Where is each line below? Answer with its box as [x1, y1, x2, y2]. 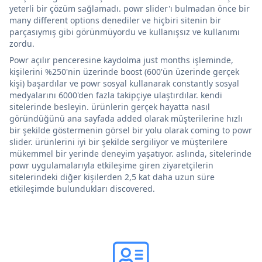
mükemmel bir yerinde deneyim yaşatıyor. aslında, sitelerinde [9, 147, 251, 159]
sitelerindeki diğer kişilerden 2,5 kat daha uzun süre [9, 171, 215, 182]
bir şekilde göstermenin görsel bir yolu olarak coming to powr [9, 124, 252, 136]
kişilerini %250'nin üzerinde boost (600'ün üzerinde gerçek [9, 65, 239, 77]
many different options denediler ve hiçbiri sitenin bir [9, 14, 221, 26]
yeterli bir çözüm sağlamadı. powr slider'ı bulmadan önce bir [9, 2, 250, 14]
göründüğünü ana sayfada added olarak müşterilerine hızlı [9, 112, 243, 124]
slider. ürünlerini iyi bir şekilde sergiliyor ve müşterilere [9, 136, 227, 147]
